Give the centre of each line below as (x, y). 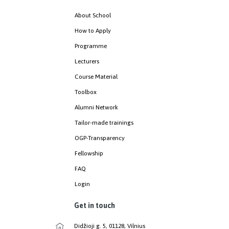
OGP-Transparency (100, 138)
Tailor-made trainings (104, 122)
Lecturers (87, 61)
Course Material (96, 76)
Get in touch (94, 205)
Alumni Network (96, 107)
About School (93, 15)
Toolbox (86, 92)
